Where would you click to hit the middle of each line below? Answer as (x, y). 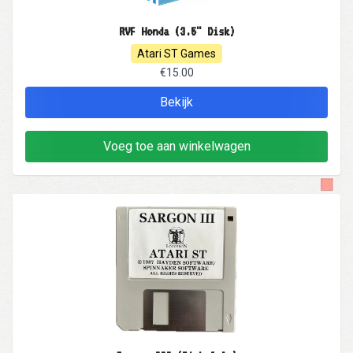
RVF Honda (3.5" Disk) (176, 32)
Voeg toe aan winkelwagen (176, 146)
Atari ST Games (176, 54)
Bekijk (176, 102)
